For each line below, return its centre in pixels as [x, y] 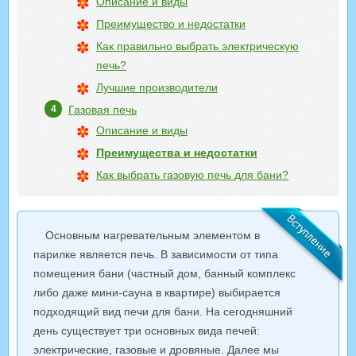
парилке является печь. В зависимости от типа [156, 254]
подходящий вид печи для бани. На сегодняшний [163, 311]
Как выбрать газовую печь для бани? [192, 175]
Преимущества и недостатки [177, 153]
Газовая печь [103, 110]
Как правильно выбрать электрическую [197, 46]
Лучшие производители [157, 87]
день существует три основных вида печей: [147, 331]
